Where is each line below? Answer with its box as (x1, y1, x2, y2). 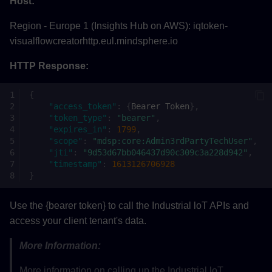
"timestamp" (49, 159, 102, 169)
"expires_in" (49, 124, 107, 135)
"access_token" (49, 101, 117, 112)
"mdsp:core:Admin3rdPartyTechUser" (92, 136, 253, 146)
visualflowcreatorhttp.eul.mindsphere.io (10, 35, 178, 46)
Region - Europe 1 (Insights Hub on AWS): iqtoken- (10, 20, 228, 31)
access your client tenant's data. (10, 215, 146, 226)
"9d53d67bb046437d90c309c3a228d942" (83, 148, 248, 158)
